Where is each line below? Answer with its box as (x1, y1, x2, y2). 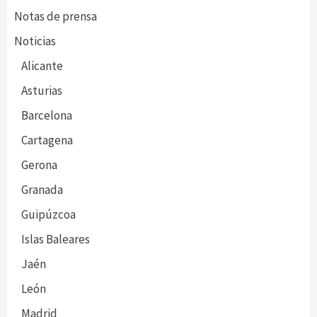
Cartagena (21, 132, 73, 148)
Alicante (21, 57, 63, 74)
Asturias (21, 82, 62, 98)
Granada (21, 181, 63, 197)
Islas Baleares (21, 231, 90, 247)
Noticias (14, 33, 56, 49)
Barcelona (21, 107, 72, 123)
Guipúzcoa (21, 206, 76, 222)
